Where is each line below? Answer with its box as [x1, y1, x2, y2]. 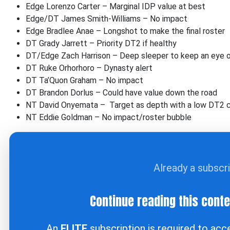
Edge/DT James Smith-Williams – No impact [26, 14, 187, 24]
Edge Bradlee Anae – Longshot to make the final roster [26, 26, 225, 36]
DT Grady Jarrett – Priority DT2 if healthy [26, 39, 177, 48]
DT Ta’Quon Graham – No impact [26, 75, 143, 85]
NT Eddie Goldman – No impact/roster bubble [26, 112, 191, 122]
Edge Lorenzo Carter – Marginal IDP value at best [26, 2, 205, 11]
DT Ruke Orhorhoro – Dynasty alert [26, 63, 152, 73]
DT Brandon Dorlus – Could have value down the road [26, 88, 217, 98]
